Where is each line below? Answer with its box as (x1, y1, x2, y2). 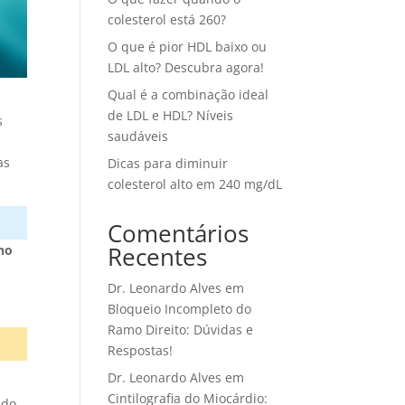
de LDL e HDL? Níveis (108, 107, 234, 124)
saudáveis (108, 127, 169, 145)
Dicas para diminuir (108, 155, 229, 172)
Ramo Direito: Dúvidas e (108, 321, 254, 338)
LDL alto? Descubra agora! (108, 59, 265, 76)
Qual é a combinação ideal (108, 86, 269, 103)
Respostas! (108, 342, 174, 359)
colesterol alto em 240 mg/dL (108, 175, 283, 193)
